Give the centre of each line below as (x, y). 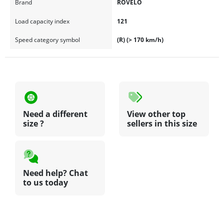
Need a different (55, 114)
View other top (156, 114)
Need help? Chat (55, 173)
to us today (45, 183)
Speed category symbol (47, 39)
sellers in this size (162, 124)
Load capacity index (42, 21)
